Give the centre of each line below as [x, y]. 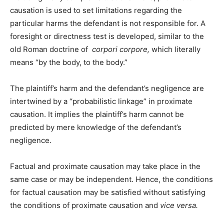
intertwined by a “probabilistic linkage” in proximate [101, 101]
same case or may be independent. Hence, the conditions [111, 179]
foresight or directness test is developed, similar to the [107, 36]
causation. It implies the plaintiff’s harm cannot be [97, 114]
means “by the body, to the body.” [69, 62]
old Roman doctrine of [51, 49]
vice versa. [179, 205]
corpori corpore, [122, 49]
